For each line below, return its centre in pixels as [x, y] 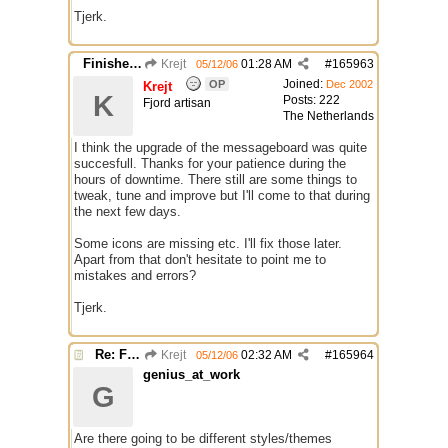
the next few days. [127, 211]
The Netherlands [328, 116]
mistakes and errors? [135, 275]
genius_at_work [191, 374]
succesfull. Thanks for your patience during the [210, 163]
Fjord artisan [177, 103]
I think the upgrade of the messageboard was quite [220, 147]
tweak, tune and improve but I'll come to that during [222, 195]
